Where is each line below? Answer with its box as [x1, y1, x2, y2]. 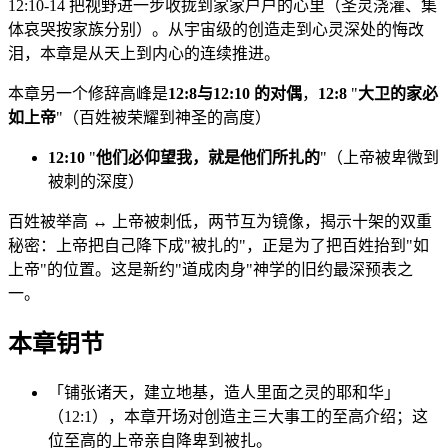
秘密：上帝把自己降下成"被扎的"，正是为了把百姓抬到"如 [8, 236, 429, 254]
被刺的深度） [48, 172, 144, 190]
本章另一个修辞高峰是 [8, 84, 168, 102]
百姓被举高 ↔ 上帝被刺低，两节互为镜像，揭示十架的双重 [8, 212, 432, 230]
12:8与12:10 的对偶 [168, 84, 302, 102]
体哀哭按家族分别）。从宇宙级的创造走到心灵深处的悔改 [8, 20, 424, 38]
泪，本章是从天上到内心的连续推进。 [8, 44, 280, 62]
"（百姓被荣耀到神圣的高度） [56, 108, 271, 126]
